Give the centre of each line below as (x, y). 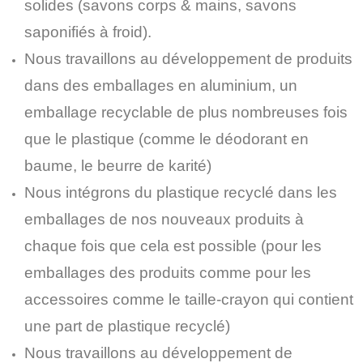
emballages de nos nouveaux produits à (164, 219)
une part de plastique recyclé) (127, 326)
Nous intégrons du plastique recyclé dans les (181, 192)
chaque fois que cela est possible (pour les (173, 246)
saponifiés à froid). (88, 32)
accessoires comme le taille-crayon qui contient (189, 299)
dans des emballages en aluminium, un (161, 85)
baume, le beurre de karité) (118, 166)
